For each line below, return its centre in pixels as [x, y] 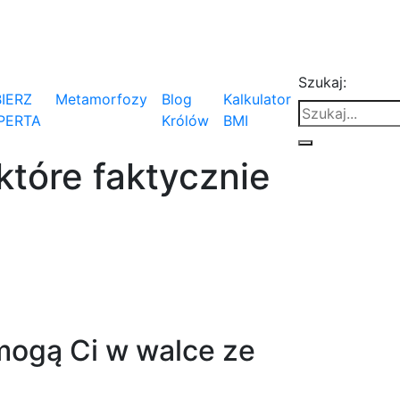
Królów [185, 121]
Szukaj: [322, 82]
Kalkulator [257, 99]
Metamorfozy [101, 99]
